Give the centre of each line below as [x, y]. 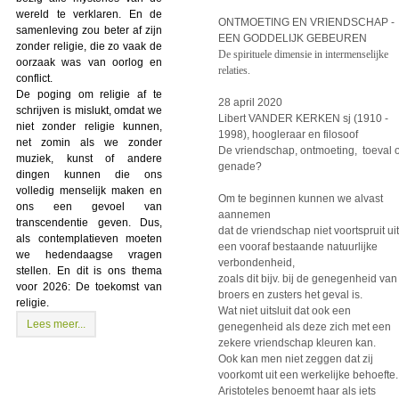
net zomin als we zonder [89, 142]
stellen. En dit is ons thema [89, 270]
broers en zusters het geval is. [290, 295]
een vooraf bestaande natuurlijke [298, 247]
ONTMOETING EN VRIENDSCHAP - [306, 23]
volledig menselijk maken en [89, 190]
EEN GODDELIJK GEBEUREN [293, 39]
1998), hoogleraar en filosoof [288, 135]
